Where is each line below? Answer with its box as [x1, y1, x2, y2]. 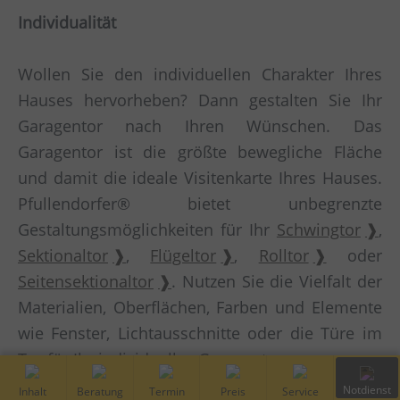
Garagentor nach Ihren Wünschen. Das [18, 115, 382, 137]
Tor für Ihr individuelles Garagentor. [18, 348, 287, 371]
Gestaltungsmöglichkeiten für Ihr [18, 219, 277, 241]
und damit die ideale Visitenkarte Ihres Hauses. [18, 167, 382, 189]
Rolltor [258, 245, 309, 267]
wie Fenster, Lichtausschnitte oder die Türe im [18, 322, 382, 345]
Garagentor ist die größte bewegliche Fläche [18, 141, 382, 163]
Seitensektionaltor [18, 271, 154, 293]
